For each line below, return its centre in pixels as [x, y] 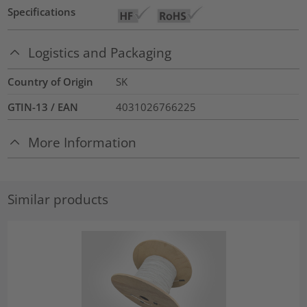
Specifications [42, 12]
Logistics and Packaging [100, 53]
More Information [83, 142]
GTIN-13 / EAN [43, 107]
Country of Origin [51, 81]
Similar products [58, 199]
